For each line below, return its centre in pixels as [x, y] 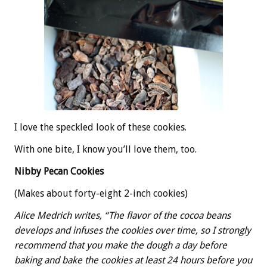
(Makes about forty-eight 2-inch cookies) [101, 193]
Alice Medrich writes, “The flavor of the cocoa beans [122, 215]
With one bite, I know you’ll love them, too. [105, 149]
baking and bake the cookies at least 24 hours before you [133, 260]
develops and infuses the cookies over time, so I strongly [133, 230]
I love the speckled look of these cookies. [100, 127]
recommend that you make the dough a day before [121, 245]
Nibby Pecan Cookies [59, 171]
